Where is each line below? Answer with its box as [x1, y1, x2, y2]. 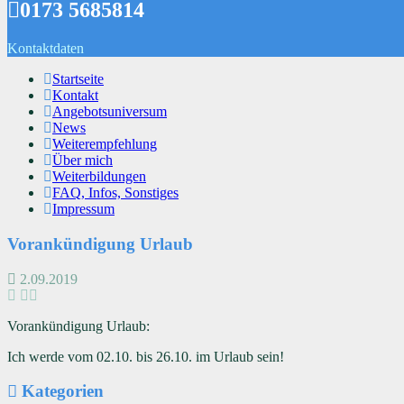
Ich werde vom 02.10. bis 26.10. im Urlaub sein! [7, 348, 284, 364]
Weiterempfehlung [52, 136, 157, 152]
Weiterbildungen [52, 169, 146, 185]
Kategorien [17, 381, 104, 401]
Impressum [52, 201, 115, 217]
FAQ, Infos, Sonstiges [52, 185, 179, 201]
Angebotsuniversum [52, 104, 167, 120]
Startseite [52, 71, 104, 87]
